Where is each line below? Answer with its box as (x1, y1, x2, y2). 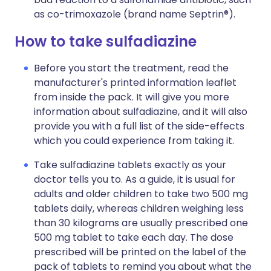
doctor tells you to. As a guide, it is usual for (34, 172, 235, 186)
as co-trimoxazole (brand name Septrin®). (34, 7, 235, 21)
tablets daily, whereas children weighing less (34, 201, 244, 215)
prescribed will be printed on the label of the (34, 245, 246, 259)
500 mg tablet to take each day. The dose (34, 230, 233, 244)
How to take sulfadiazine (15, 31, 197, 51)
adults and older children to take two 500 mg (34, 187, 248, 201)
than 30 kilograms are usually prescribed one (34, 216, 248, 230)
